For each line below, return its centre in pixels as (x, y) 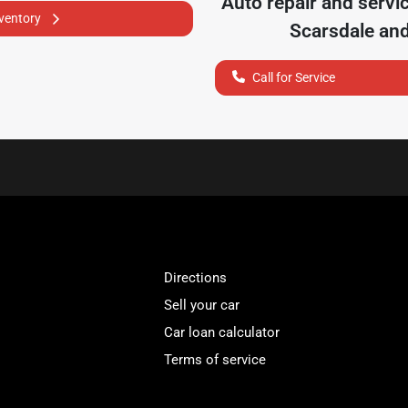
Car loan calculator (222, 332)
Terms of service (215, 359)
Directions (196, 277)
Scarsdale (332, 31)
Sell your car (202, 305)
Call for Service (293, 77)
